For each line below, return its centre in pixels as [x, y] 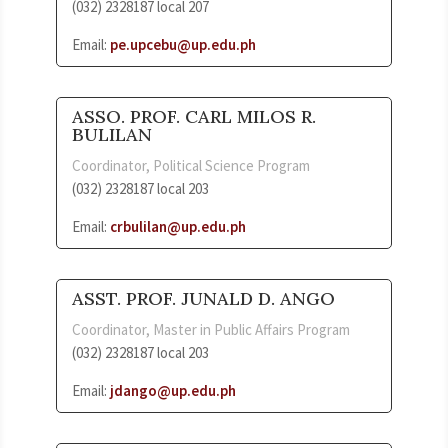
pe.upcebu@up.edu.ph [183, 44]
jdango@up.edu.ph [173, 390]
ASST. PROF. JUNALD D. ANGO [203, 298]
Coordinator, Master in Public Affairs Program [211, 329]
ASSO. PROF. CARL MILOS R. [194, 116]
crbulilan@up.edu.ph [178, 226]
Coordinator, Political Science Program [191, 165]
